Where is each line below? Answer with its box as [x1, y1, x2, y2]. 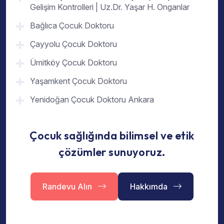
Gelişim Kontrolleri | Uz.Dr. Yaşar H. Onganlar [30, 1, 189, 12]
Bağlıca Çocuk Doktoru [30, 20, 114, 30]
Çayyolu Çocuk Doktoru [30, 38, 117, 49]
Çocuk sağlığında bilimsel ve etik [29, 128, 194, 142]
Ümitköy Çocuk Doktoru [30, 57, 117, 67]
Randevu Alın [42, 181, 94, 191]
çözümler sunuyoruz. [58, 144, 165, 159]
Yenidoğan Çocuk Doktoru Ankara [30, 94, 154, 104]
